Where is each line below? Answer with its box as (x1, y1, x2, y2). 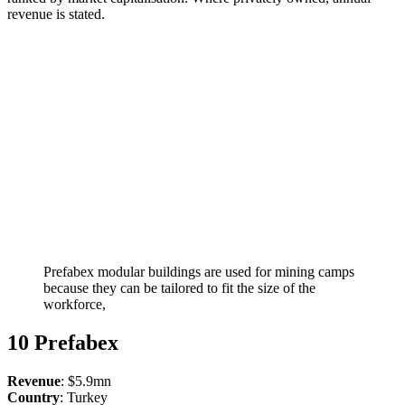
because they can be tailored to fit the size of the (43, 280, 316, 297)
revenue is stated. (7, 5, 105, 22)
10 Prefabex (7, 331, 118, 355)
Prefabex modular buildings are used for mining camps (43, 264, 354, 280)
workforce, (43, 297, 106, 313)
